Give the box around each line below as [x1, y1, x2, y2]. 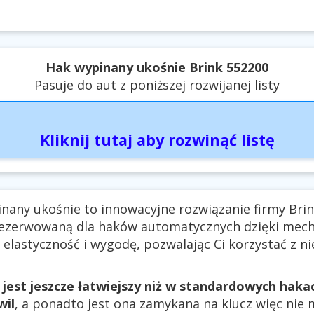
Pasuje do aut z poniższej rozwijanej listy [34, 76, 280, 94]
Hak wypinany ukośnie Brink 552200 [46, 59, 268, 76]
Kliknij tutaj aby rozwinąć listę [39, 130, 275, 151]
